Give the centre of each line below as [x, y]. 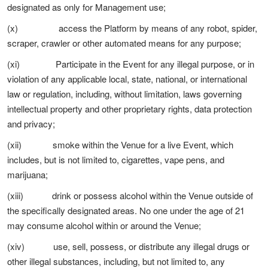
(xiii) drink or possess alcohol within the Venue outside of [130, 195]
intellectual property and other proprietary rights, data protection [130, 109]
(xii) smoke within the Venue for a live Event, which [120, 144]
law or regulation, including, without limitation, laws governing [124, 94]
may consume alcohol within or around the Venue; [104, 225]
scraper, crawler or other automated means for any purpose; [124, 43]
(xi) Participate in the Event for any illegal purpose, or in [131, 64]
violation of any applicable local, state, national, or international [127, 79]
